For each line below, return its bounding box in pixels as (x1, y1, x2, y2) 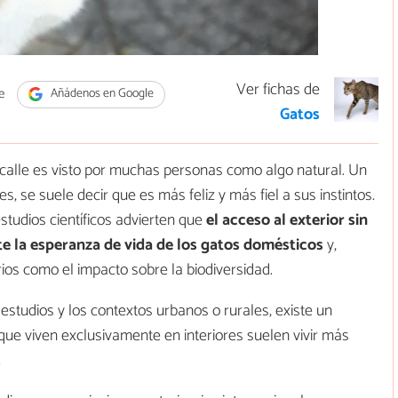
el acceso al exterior (206, 206, 348, 234)
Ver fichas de (236, 76, 320, 103)
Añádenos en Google (47, 84, 154, 105)
